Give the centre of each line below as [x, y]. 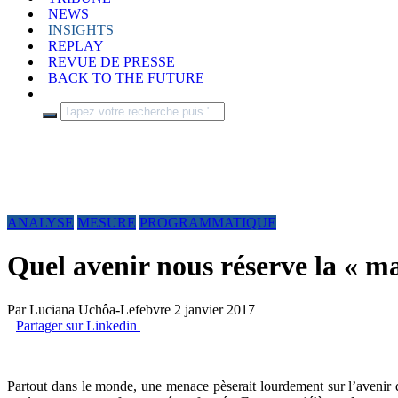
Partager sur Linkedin [76, 325]
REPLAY [76, 46]
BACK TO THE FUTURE [126, 78]
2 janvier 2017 [215, 309]
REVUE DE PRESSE [111, 62]
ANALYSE [40, 223]
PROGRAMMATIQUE [208, 223]
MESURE [107, 223]
